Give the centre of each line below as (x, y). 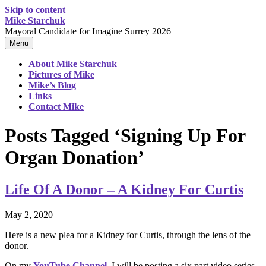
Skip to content (35, 10)
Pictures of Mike (61, 75)
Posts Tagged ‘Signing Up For (125, 136)
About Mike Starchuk (73, 64)
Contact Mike (56, 107)
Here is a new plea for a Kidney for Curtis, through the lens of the (128, 235)
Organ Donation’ (75, 158)
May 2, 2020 (29, 214)
